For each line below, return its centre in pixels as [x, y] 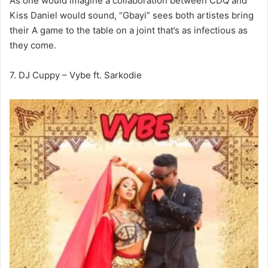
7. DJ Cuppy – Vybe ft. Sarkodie [76, 75]
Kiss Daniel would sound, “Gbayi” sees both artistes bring [132, 15]
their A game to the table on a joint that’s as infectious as [129, 30]
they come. [33, 45]
